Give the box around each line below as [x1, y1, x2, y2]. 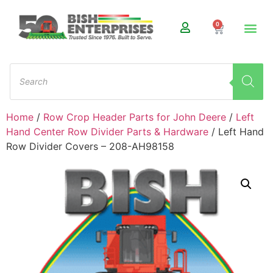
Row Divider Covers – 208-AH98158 [6, 140, 174, 152]
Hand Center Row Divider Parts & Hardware [6, 125, 208, 138]
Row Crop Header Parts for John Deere [43, 110, 226, 123]
